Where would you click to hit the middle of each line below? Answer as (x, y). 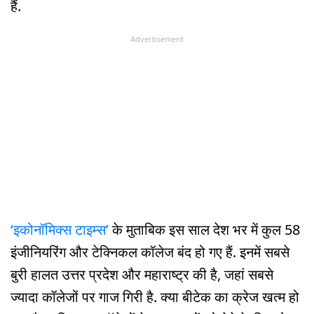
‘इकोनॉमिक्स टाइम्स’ (60, 230)
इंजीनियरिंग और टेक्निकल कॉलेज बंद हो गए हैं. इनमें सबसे (150, 252)
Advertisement (157, 39)
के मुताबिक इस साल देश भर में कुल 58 (204, 230)
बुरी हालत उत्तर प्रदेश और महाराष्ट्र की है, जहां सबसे (142, 275)
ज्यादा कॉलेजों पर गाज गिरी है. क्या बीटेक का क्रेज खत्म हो (155, 297)
